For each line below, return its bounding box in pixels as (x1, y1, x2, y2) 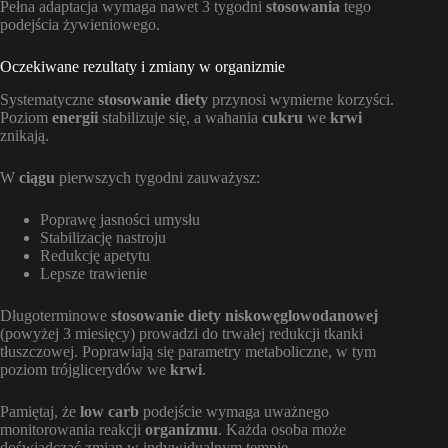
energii (52, 108, 98, 126)
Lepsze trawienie (40, 264, 147, 282)
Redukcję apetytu (40, 246, 150, 264)
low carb (80, 402, 139, 420)
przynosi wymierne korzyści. (208, 90, 394, 108)
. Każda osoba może (218, 420, 346, 438)
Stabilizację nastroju (40, 228, 166, 246)
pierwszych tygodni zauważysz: (55, 168, 260, 186)
